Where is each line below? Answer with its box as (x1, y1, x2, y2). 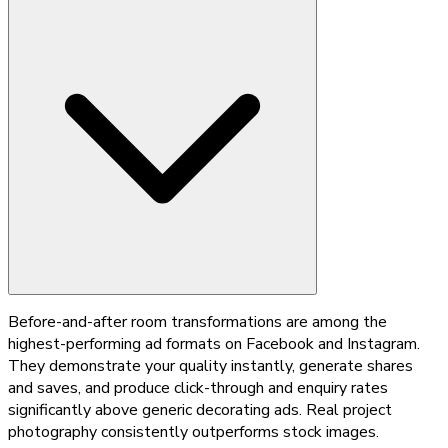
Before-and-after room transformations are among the (8, 310, 387, 333)
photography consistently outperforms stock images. (8, 420, 379, 443)
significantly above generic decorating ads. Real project (8, 398, 392, 421)
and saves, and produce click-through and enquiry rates (8, 376, 388, 399)
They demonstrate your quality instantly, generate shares (8, 354, 413, 377)
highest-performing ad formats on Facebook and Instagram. (8, 332, 420, 355)
